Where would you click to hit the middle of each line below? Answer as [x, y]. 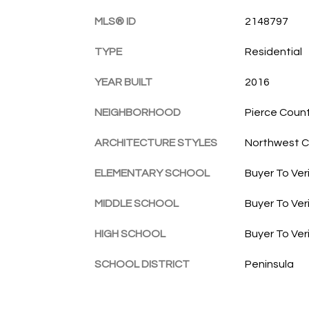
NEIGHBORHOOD [138, 112]
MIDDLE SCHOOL [137, 203]
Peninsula [269, 264]
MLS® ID [115, 21]
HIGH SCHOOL [130, 233]
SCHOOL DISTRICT [142, 264]
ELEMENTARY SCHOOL [152, 173]
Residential [273, 51]
